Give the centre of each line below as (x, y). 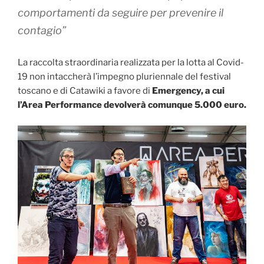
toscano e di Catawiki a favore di (85, 91)
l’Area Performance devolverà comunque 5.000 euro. (132, 105)
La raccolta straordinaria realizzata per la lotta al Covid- (131, 63)
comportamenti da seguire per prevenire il (121, 13)
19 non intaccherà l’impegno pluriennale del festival (124, 77)
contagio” (42, 31)
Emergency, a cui (188, 91)
